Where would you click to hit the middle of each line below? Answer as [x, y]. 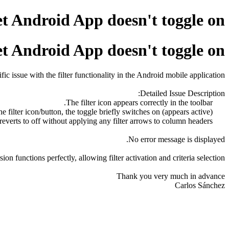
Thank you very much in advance [171, 176]
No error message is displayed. [177, 140]
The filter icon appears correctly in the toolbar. [219, 103]
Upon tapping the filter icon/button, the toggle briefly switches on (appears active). [219, 112]
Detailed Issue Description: [182, 94]
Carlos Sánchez [200, 186]
